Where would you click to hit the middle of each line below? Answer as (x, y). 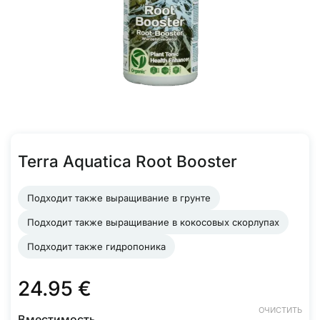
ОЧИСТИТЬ (280, 310)
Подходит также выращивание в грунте (119, 197)
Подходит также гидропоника (96, 246)
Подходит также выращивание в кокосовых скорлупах (153, 222)
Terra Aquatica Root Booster (127, 161)
